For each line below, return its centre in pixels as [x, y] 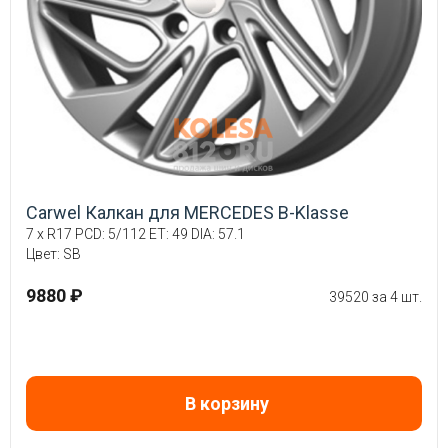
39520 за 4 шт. [375, 296]
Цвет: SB [53, 253]
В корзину [226, 403]
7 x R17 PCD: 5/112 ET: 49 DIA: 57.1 [135, 233]
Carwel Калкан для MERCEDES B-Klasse [187, 212]
